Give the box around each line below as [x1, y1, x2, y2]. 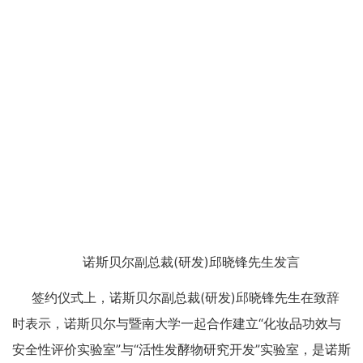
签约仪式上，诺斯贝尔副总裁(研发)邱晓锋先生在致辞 [32, 289, 340, 306]
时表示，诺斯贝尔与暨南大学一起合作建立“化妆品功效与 [12, 315, 341, 332]
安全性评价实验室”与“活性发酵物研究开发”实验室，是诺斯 [12, 341, 351, 358]
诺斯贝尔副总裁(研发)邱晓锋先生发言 [83, 254, 300, 271]
